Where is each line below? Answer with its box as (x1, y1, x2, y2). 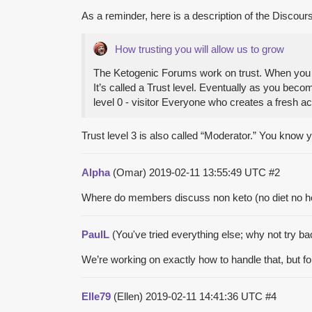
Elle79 (81, 290, 111, 302)
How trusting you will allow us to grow (115, 42, 284, 55)
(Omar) (110, 166, 149, 178)
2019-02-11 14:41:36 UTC (146, 290, 265, 302)
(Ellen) (111, 290, 146, 302)
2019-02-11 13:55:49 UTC (149, 166, 269, 178)
